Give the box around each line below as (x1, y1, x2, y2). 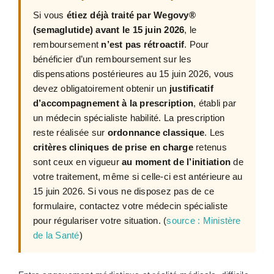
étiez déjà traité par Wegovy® (66, 10, 196, 20)
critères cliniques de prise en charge (32, 142, 193, 152)
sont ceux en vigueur (32, 157, 122, 167)
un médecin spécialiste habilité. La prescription (32, 113, 225, 123)
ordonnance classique (107, 127, 205, 138)
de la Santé (32, 230, 80, 240)
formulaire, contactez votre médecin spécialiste (32, 201, 228, 211)
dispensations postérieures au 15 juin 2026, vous (32, 68, 234, 79)
